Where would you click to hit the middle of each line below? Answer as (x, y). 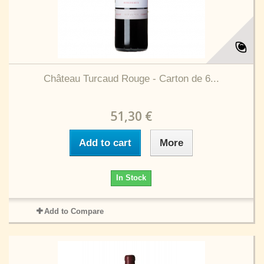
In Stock (131, 178)
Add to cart (105, 143)
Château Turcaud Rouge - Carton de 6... (131, 79)
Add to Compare (74, 211)
